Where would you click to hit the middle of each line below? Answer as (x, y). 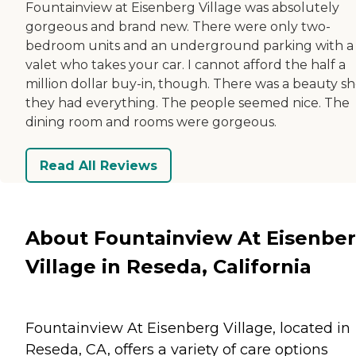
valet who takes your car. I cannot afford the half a (186, 65)
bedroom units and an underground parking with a (190, 46)
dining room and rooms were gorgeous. (151, 122)
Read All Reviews (99, 165)
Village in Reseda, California (168, 266)
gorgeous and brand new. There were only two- (178, 27)
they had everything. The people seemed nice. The (188, 103)
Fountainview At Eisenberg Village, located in (188, 328)
